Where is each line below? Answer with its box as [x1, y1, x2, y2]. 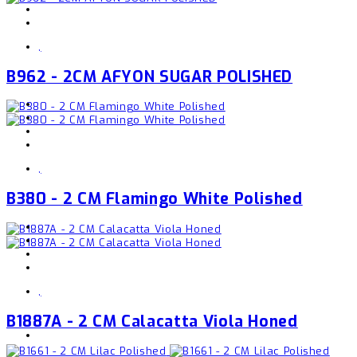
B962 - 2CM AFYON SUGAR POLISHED [6, 66, 293, 88]
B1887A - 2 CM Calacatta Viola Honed [6, 310, 298, 331]
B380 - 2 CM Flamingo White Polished [6, 188, 303, 210]
